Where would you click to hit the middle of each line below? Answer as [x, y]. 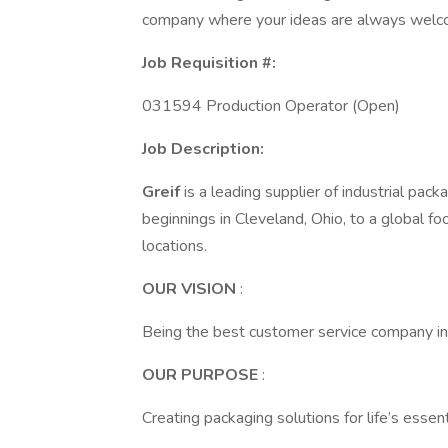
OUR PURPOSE [202, 375]
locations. [174, 246]
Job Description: [203, 149]
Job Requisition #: [209, 63]
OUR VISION [191, 289]
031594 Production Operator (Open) [271, 106]
